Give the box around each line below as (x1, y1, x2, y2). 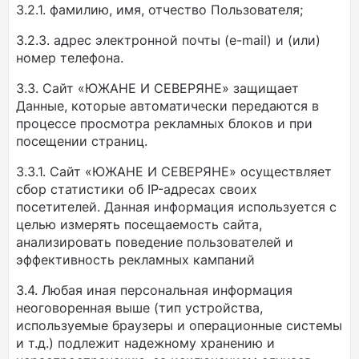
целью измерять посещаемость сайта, (16, 216, 262, 232)
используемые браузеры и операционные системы (16, 317, 342, 333)
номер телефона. (16, 50, 123, 66)
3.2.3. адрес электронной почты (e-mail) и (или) (16, 32, 321, 48)
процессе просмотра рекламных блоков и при (16, 115, 313, 131)
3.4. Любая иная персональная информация (16, 282, 292, 298)
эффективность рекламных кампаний (16, 252, 255, 268)
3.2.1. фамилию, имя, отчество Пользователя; (16, 2, 303, 18)
